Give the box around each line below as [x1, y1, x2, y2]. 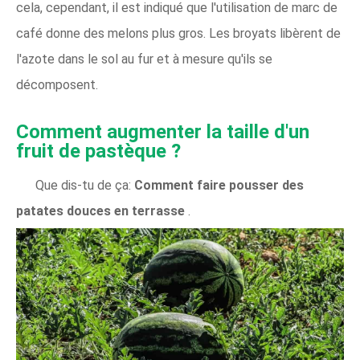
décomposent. [16, 76, 98, 92]
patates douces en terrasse [16, 202, 188, 219]
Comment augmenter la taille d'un [16, 120, 309, 143]
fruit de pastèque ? [16, 139, 181, 162]
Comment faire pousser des [131, 177, 304, 193]
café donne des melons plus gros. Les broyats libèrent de [16, 25, 341, 41]
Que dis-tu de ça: [35, 177, 131, 193]
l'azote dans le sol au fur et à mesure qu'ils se [16, 51, 272, 67]
